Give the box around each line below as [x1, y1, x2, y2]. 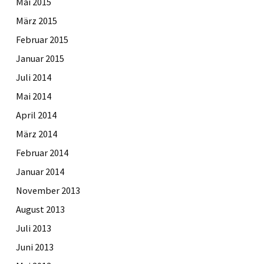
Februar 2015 [16, 33, 68, 45]
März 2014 [16, 127, 57, 140]
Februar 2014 [16, 146, 68, 159]
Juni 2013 [16, 240, 54, 253]
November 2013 [16, 184, 80, 196]
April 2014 [16, 108, 57, 121]
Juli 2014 [16, 71, 51, 83]
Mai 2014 [16, 90, 51, 102]
